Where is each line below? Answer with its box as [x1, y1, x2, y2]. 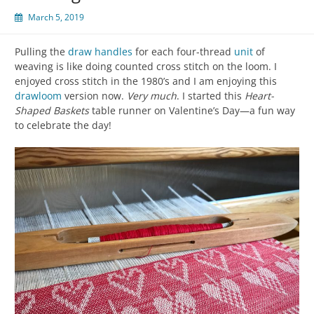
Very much [127, 88, 177, 102]
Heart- [245, 88, 274, 102]
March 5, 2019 [28, 11, 84, 23]
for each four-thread [132, 44, 234, 58]
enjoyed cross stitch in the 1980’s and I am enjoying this [15, 74, 277, 88]
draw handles [68, 44, 132, 58]
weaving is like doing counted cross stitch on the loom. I [15, 59, 277, 73]
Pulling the [15, 44, 68, 58]
